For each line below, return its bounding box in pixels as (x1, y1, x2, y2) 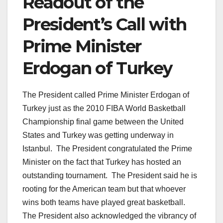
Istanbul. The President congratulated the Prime (22, 144, 192, 153)
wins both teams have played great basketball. (22, 198, 187, 207)
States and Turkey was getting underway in (22, 130, 174, 139)
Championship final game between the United (22, 117, 184, 126)
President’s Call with (22, 13, 187, 35)
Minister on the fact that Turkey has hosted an (22, 157, 181, 166)
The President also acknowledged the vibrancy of (22, 211, 196, 220)
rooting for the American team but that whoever (22, 184, 186, 193)
